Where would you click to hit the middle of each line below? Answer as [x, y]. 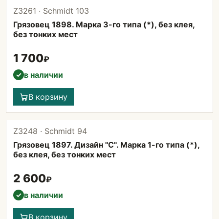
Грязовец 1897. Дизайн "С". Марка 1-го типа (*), [106, 145]
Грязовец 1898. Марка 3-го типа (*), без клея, [104, 24]
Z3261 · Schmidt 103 [51, 11]
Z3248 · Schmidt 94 [50, 131]
